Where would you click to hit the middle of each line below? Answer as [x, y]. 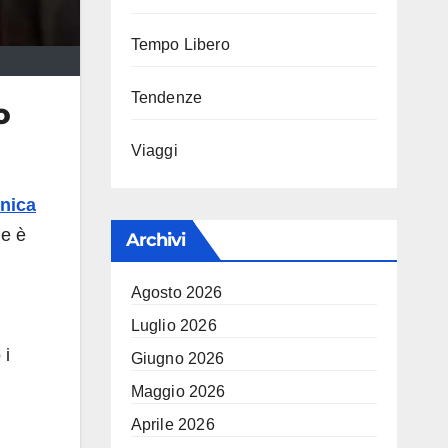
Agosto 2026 [176, 292]
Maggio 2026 [178, 391]
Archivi [155, 240]
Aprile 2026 [172, 424]
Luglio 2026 [173, 325]
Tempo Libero [180, 44]
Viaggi [154, 150]
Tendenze [166, 97]
